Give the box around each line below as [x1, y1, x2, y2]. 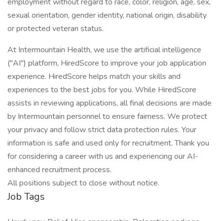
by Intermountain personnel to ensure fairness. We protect [7, 111, 207, 122]
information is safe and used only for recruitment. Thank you [7, 138, 209, 148]
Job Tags [7, 190, 45, 203]
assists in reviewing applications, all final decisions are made [7, 98, 212, 109]
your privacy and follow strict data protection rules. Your [7, 124, 196, 135]
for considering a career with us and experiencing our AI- [7, 151, 198, 162]
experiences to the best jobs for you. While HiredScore [7, 84, 196, 95]
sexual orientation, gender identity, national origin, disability [7, 10, 207, 21]
